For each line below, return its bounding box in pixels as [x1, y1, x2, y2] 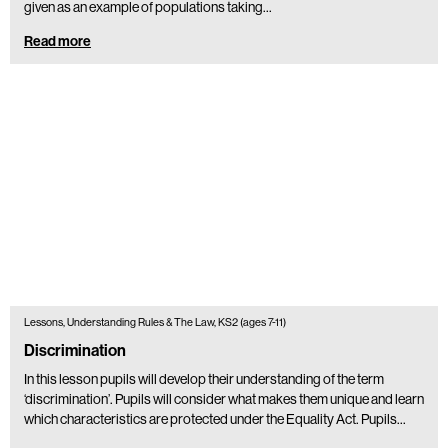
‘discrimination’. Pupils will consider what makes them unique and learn [24, 391, 424, 408]
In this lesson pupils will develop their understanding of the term [24, 371, 384, 388]
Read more [24, 32, 91, 50]
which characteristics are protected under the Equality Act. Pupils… [24, 411, 406, 428]
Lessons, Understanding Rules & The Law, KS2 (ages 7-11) [24, 316, 287, 330]
